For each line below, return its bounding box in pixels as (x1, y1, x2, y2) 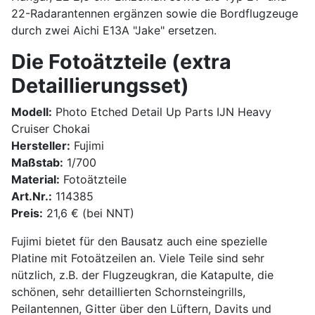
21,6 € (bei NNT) (43, 205, 134, 220)
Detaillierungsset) (11, 72, 189, 98)
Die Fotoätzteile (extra (11, 49, 231, 74)
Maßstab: (11, 155, 63, 169)
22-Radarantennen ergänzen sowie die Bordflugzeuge (11, 6, 298, 20)
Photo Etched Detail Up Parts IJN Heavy (52, 104, 271, 119)
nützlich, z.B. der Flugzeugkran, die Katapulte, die (11, 267, 274, 282)
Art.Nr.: (11, 188, 52, 203)
